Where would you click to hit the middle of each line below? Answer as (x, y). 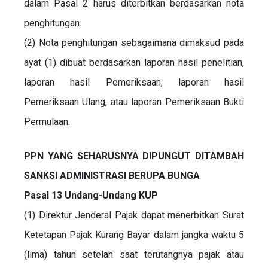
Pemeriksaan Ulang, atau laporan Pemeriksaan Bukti (134, 102)
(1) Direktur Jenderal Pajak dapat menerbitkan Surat (134, 215)
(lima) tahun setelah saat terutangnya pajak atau (134, 254)
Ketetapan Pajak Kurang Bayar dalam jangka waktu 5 (134, 234)
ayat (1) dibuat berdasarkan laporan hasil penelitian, (134, 62)
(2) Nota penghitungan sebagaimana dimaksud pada (134, 42)
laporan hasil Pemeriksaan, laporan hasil (134, 82)
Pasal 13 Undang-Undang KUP (91, 195)
